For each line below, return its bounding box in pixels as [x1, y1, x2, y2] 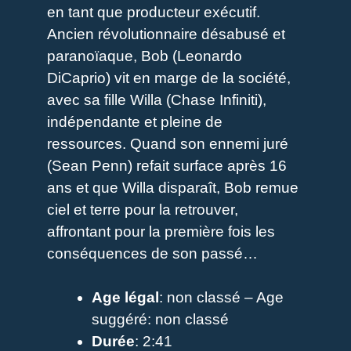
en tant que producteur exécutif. [47, 3, 260, 20]
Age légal [92, 289, 159, 306]
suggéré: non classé [92, 311, 229, 328]
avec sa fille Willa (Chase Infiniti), [47, 91, 266, 108]
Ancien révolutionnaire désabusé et [47, 25, 285, 42]
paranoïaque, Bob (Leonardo [47, 47, 242, 64]
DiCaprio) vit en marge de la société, [47, 69, 291, 86]
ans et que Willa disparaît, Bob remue [47, 179, 299, 196]
